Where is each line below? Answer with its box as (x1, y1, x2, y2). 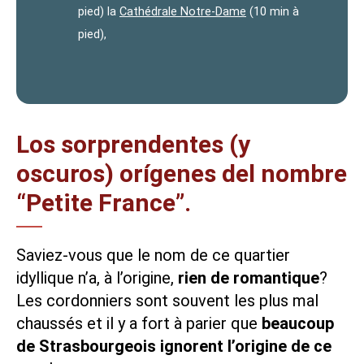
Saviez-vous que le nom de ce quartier (16, 245, 290, 265)
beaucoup (262, 313, 334, 333)
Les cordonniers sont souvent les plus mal (16, 290, 318, 310)
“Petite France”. (16, 188, 191, 217)
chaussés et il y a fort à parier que (16, 313, 262, 333)
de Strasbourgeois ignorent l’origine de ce (16, 336, 331, 356)
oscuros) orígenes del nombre (16, 158, 347, 188)
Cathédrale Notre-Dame (119, 3, 246, 19)
